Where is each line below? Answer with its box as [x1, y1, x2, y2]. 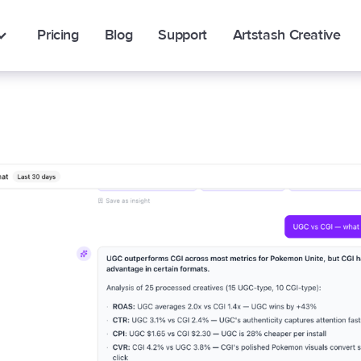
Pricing [37, 26, 79, 44]
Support [158, 26, 207, 44]
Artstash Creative [232, 26, 341, 44]
